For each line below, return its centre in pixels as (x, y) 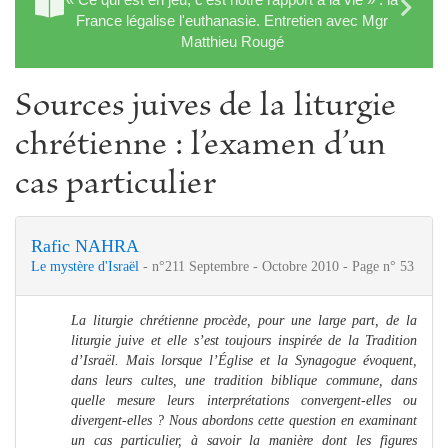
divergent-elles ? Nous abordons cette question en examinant (244, 420)
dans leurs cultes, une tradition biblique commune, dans (244, 380)
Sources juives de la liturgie (205, 107)
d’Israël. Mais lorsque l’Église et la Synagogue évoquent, (244, 360)
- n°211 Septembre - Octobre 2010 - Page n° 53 (278, 266)
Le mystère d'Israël (87, 266)
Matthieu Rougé (232, 41)
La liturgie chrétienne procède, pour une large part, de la (244, 320)
